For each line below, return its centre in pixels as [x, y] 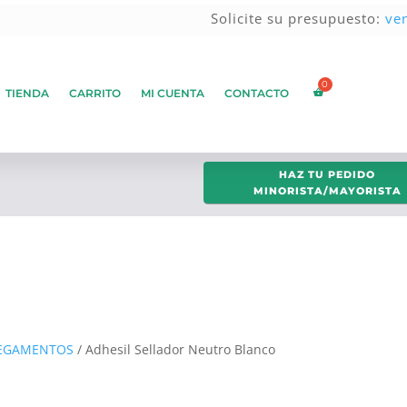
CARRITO [94, 93]
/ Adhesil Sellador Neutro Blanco [175, 350]
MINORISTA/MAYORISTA [327, 190]
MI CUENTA [172, 93]
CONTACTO [256, 93]
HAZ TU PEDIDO [328, 174]
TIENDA [27, 93]
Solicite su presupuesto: [298, 18]
